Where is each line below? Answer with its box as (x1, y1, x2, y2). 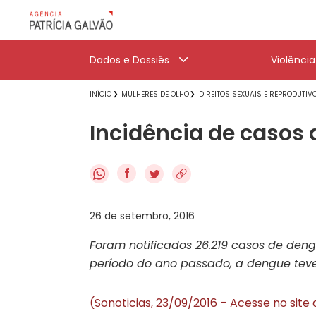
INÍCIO (90, 89, 111, 99)
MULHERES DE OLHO (121, 89, 189, 99)
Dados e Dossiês (90, 53, 169, 67)
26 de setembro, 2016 (90, 208, 195, 223)
